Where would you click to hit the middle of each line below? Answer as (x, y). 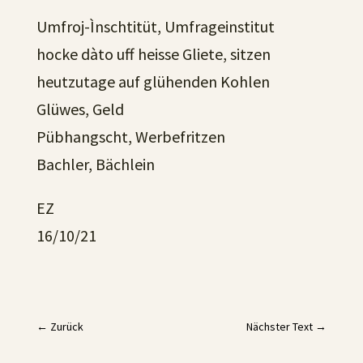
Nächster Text (280, 327)
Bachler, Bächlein (95, 164)
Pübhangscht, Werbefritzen (130, 137)
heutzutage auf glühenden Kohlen (153, 81)
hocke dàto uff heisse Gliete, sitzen (153, 54)
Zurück (66, 327)
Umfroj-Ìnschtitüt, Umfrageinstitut (155, 26)
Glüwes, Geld (80, 109)
